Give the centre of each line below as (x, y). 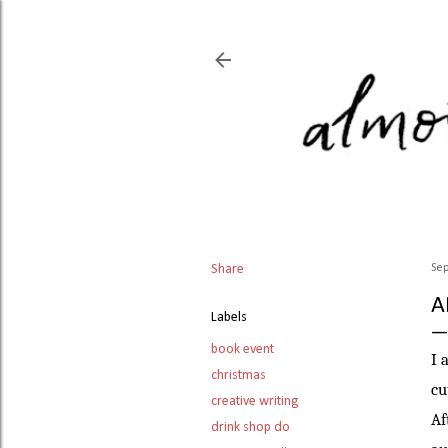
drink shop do (250, 428)
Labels (229, 318)
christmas (238, 376)
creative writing (255, 402)
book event (242, 350)
